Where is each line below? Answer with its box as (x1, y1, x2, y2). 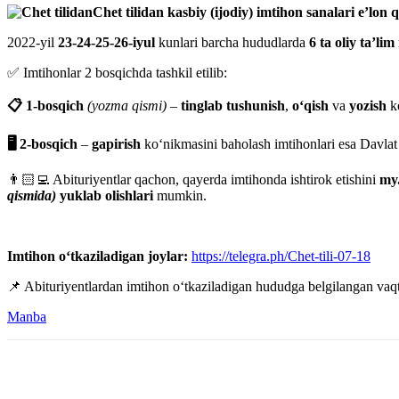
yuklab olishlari (56, 187, 153, 203)
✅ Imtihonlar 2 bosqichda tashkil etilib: (7, 64, 227, 80)
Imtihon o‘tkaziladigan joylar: (7, 248, 188, 264)
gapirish (92, 135, 141, 151)
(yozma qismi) (87, 97, 167, 113)
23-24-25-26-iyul (58, 34, 159, 50)
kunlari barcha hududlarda (159, 34, 309, 50)
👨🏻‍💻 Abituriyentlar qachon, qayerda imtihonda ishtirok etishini (7, 171, 379, 187)
